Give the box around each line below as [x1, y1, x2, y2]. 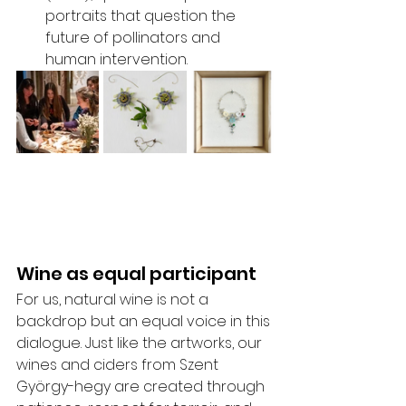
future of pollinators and [45, 27, 224, 48]
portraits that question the [45, 5, 239, 26]
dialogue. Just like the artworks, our [16, 333, 266, 353]
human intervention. [45, 49, 188, 70]
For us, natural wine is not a [16, 289, 212, 310]
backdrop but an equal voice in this [16, 311, 274, 332]
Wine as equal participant [16, 261, 256, 286]
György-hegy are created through [16, 376, 268, 397]
